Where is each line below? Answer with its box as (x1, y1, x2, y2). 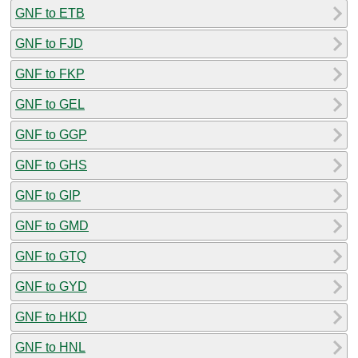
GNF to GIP (15, 188, 81, 202)
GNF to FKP (15, 66, 85, 81)
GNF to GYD (15, 279, 87, 293)
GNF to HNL (15, 340, 86, 354)
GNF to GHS (15, 157, 87, 172)
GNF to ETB (15, 6, 85, 20)
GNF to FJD (15, 36, 83, 50)
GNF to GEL (15, 97, 85, 111)
